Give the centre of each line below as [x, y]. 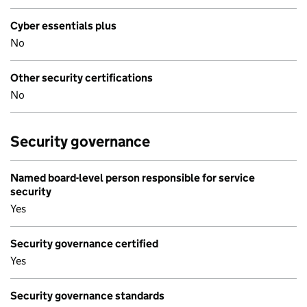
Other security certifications [82, 78]
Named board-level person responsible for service [133, 178]
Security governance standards [87, 296]
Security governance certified [84, 244]
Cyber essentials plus [63, 26]
